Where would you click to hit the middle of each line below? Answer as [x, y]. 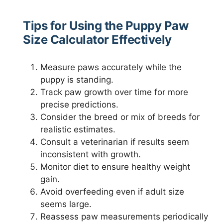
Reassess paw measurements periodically [124, 217]
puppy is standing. [77, 80]
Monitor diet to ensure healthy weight [115, 167]
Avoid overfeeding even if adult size [112, 192]
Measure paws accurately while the [111, 67]
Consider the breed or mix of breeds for [120, 117]
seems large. [66, 204]
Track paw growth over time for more [114, 92]
